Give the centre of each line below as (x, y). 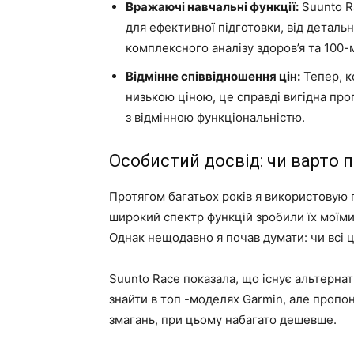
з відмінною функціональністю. (215, 117)
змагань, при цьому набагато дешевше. (223, 320)
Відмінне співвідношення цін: (213, 76)
